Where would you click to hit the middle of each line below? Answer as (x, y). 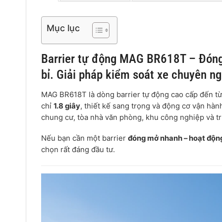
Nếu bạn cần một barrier (84, 139)
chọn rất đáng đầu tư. (78, 150)
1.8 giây (67, 106)
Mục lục (63, 28)
